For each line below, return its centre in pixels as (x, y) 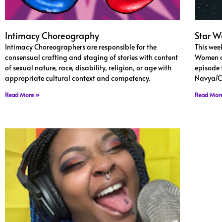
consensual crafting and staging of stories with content (91, 57)
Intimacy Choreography (52, 35)
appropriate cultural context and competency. (78, 78)
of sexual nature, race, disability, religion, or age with (88, 67)
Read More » (22, 94)
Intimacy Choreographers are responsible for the (81, 47)
